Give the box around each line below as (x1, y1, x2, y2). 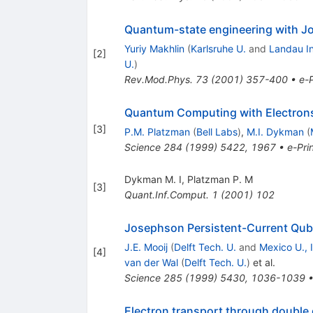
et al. (249, 256, 275, 268)
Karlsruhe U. (190, 42, 246, 54)
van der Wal (124, 256, 178, 268)
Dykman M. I (124, 173, 182, 185)
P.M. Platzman (124, 125, 190, 138)
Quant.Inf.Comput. (124, 188, 209, 201)
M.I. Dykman (246, 125, 304, 138)
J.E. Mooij (124, 240, 168, 253)
